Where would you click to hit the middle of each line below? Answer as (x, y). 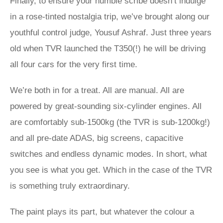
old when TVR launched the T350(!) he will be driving (108, 49)
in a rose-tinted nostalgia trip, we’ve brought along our (110, 17)
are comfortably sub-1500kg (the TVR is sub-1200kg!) (110, 122)
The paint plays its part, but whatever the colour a (102, 212)
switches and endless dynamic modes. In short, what (109, 154)
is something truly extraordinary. (70, 186)
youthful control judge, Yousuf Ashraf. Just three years (111, 33)
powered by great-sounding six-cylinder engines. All (106, 106)
